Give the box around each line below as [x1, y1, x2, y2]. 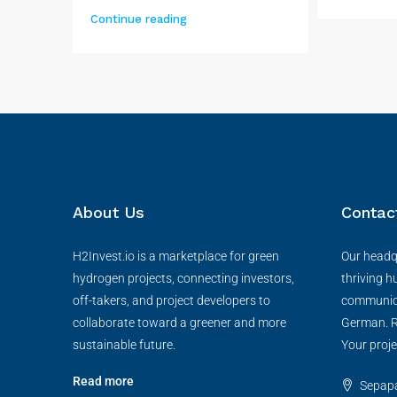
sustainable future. [73, 337, 175, 352]
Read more [73, 373, 134, 388]
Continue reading [90, 12, 187, 26]
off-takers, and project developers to [73, 292, 270, 307]
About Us [73, 202, 144, 222]
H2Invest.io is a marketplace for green [73, 248, 279, 263]
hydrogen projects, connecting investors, [73, 270, 294, 285]
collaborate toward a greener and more [73, 315, 286, 330]
